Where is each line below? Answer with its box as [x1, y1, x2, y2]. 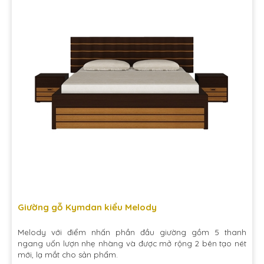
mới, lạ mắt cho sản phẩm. [18, 250, 118, 259]
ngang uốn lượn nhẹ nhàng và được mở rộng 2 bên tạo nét [18, 239, 246, 248]
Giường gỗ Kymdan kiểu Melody [18, 202, 157, 213]
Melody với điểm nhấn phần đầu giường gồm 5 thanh [18, 227, 246, 237]
